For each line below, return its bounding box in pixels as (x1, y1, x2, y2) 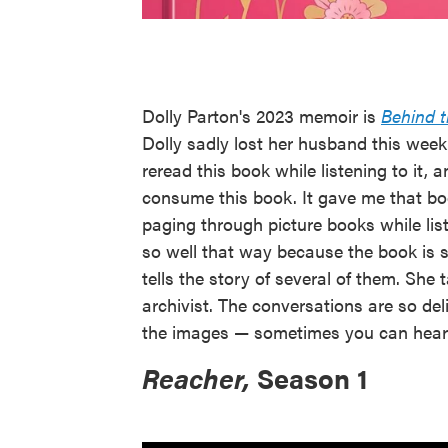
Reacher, (142, 359, 257, 397)
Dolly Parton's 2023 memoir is (142, 103, 381, 128)
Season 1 (257, 359, 368, 397)
